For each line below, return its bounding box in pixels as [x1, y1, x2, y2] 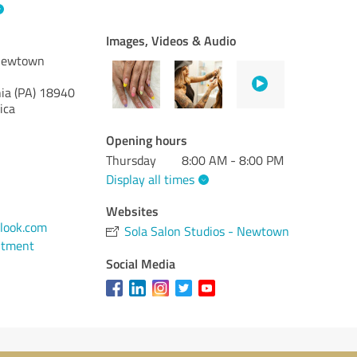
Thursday [106, 151, 157, 169]
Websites [106, 201, 159, 220]
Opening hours [106, 131, 188, 149]
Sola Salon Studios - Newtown [124, 222, 290, 240]
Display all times [106, 170, 195, 188]
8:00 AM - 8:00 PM [182, 151, 284, 169]
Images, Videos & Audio [106, 31, 237, 49]
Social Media [106, 253, 176, 273]
